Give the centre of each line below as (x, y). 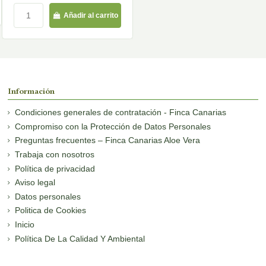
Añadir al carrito (91, 16)
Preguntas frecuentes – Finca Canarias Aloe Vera (108, 140)
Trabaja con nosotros (55, 154)
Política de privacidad (55, 168)
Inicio (25, 224)
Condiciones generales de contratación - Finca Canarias (121, 113)
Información (31, 91)
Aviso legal (35, 183)
